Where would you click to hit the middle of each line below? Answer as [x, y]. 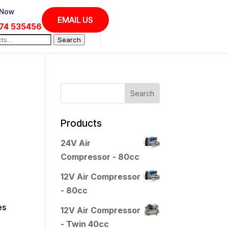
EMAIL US [76, 20]
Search [69, 40]
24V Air [76, 143]
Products [81, 124]
